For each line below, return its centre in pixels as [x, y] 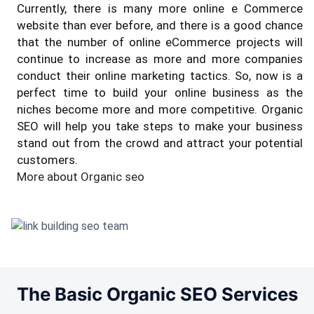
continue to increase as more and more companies [160, 59]
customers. [47, 160]
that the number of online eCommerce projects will [160, 42]
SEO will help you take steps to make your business [160, 127]
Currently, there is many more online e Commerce [160, 9]
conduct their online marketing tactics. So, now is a [160, 76]
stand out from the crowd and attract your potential [160, 143]
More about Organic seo [81, 177]
